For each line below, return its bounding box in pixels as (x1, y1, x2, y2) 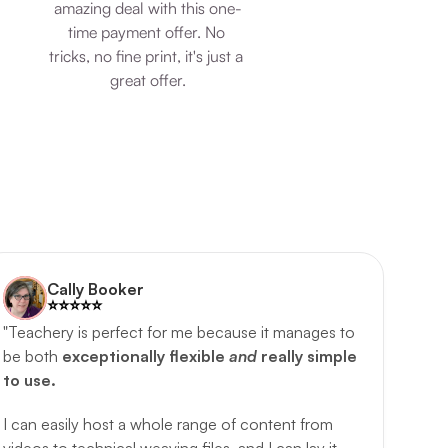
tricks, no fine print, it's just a (49, 46, 243, 66)
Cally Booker (46, 279, 144, 299)
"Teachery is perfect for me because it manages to (2, 322, 355, 342)
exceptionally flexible (61, 346, 229, 366)
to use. (2, 370, 56, 390)
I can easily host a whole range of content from (2, 414, 333, 434)
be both (2, 346, 62, 366)
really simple (260, 346, 357, 366)
